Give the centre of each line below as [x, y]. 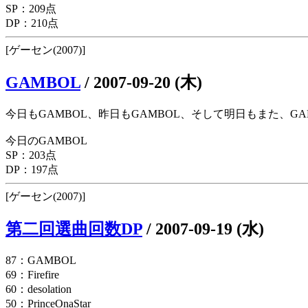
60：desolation [38, 289]
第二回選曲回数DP [74, 229]
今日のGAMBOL [46, 140]
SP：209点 [31, 9]
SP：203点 [31, 155]
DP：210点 [32, 23]
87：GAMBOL [41, 260]
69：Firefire [32, 274]
